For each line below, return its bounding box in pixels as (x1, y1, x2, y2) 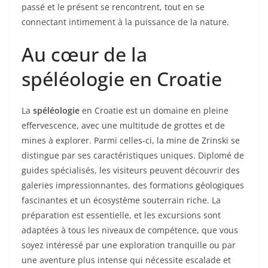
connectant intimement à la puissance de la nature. (22, 16, 229, 28)
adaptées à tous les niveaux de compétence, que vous (22, 224, 238, 236)
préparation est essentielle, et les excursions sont (22, 209, 221, 221)
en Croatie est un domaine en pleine (80, 105, 229, 117)
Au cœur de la (22, 41, 147, 68)
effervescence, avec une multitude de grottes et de (22, 120, 225, 132)
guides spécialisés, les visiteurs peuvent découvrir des (22, 165, 240, 176)
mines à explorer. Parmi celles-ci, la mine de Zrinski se (22, 135, 240, 147)
